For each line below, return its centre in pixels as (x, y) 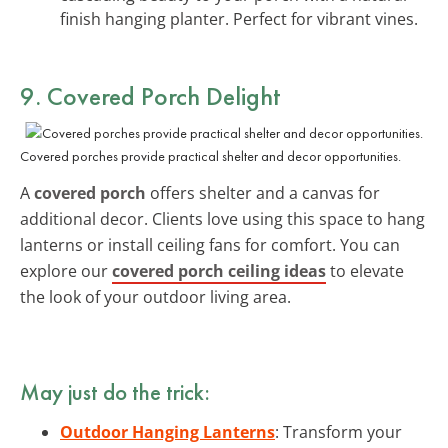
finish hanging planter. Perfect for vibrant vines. (239, 18)
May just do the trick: (115, 391)
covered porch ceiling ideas (219, 270)
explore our (66, 270)
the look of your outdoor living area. (155, 296)
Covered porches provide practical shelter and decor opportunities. (210, 155)
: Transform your (338, 431)
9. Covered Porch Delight (150, 95)
